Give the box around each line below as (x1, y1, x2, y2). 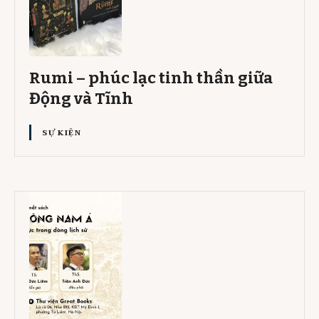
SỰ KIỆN (42, 126, 81, 139)
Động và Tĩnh (29, 89, 133, 109)
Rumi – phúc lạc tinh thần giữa (29, 68, 273, 88)
